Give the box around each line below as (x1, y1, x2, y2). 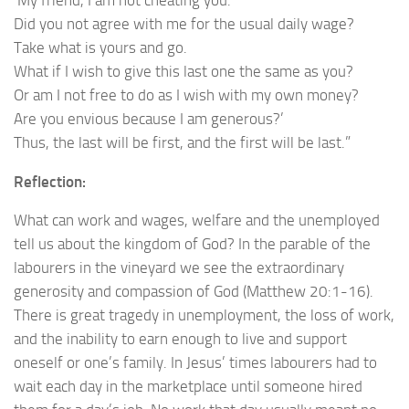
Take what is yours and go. (14, 37, 187, 57)
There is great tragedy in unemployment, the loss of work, (14, 306, 394, 325)
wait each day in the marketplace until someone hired (14, 377, 362, 396)
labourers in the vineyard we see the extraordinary (14, 258, 344, 278)
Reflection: (14, 172, 86, 191)
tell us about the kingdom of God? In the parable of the (14, 235, 371, 254)
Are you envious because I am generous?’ (14, 109, 284, 128)
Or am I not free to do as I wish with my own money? (14, 85, 359, 104)
